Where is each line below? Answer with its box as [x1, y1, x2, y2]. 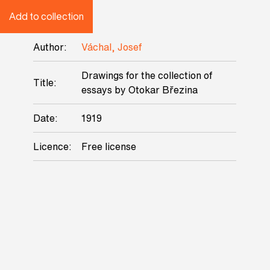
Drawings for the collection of [81, 71, 212, 80]
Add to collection [8, 11, 84, 21]
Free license [81, 142, 136, 151]
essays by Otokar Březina [81, 85, 198, 95]
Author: [33, 42, 67, 52]
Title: [33, 78, 57, 87]
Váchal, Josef [81, 42, 142, 52]
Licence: [33, 142, 72, 151]
